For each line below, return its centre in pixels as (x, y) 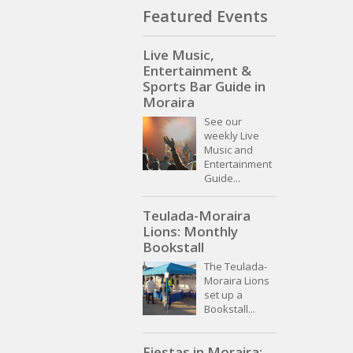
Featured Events (205, 16)
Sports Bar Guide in (204, 87)
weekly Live (232, 136)
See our (223, 122)
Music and (229, 150)
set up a (223, 295)
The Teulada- (236, 267)
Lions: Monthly (190, 232)
